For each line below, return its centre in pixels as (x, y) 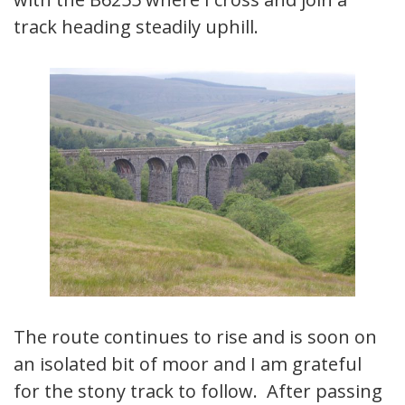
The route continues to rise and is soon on (195, 337)
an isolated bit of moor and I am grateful (188, 364)
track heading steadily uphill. (136, 26)
